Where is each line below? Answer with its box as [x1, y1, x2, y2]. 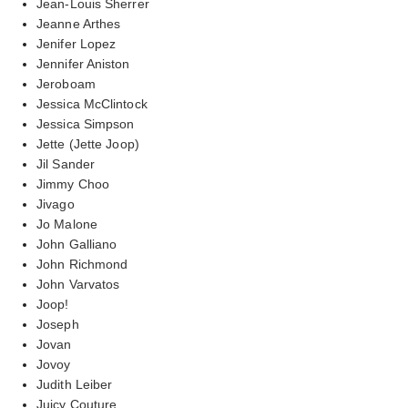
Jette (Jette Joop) [36, 136, 139, 151]
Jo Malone [36, 216, 97, 231]
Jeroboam [36, 76, 96, 91]
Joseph [36, 316, 79, 331]
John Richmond [36, 256, 128, 271]
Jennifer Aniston [36, 56, 130, 71]
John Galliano [36, 236, 117, 251]
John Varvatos [36, 276, 120, 291]
